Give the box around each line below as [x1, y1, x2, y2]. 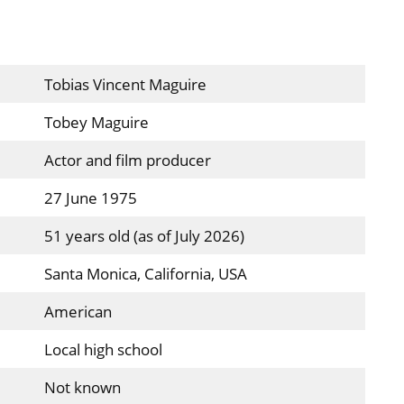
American [43, 301, 112, 323]
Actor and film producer [43, 150, 211, 171]
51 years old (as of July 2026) [43, 225, 244, 247]
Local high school [43, 339, 162, 361]
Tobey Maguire [43, 112, 149, 133]
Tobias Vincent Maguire [43, 74, 207, 96]
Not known [43, 377, 121, 399]
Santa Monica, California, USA [43, 263, 247, 285]
